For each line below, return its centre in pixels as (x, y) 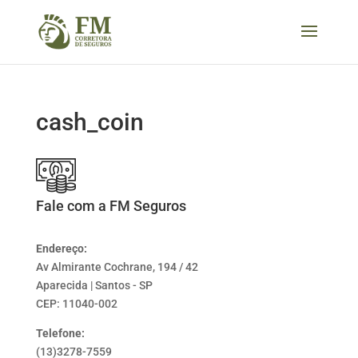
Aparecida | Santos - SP (94, 285)
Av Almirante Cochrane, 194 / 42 (117, 267)
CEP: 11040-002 (76, 304)
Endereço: (61, 249)
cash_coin (89, 122)
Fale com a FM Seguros (111, 206)
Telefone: (60, 333)
